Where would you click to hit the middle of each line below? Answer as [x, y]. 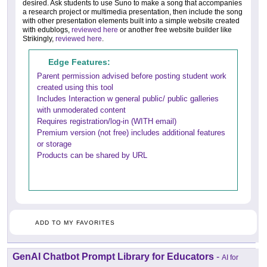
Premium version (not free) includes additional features [131, 132]
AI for [230, 257]
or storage [54, 144]
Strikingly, [39, 38]
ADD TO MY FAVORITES [75, 222]
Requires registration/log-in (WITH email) [107, 121]
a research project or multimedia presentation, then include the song [133, 12]
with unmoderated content [81, 110]
